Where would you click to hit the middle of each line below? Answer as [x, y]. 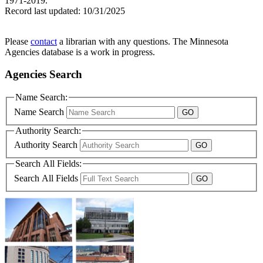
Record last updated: [43, 11]
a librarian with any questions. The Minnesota [143, 41]
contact [44, 41]
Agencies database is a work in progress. [80, 52]
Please [18, 41]
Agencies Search [43, 75]
